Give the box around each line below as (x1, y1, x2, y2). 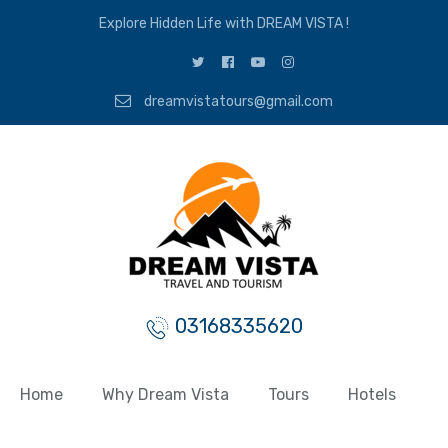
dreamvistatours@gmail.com (141, 93, 333, 110)
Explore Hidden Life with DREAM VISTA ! (99, 15, 349, 32)
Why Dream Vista (102, 385, 229, 404)
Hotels (348, 385, 396, 404)
